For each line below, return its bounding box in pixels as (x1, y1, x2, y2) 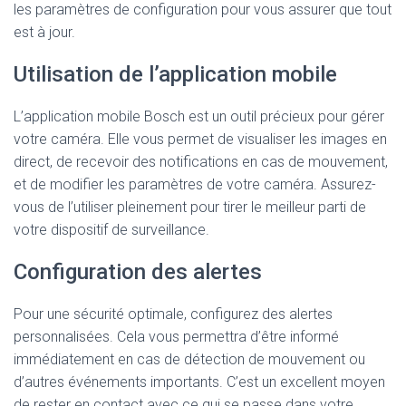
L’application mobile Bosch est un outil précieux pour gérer (14, 108, 384, 125)
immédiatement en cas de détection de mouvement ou (14, 351, 365, 368)
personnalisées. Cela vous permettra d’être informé (14, 328, 339, 345)
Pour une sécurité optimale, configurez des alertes (14, 305, 333, 323)
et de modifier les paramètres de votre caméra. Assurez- (14, 176, 376, 193)
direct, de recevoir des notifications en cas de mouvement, (14, 153, 388, 170)
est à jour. (14, 24, 75, 41)
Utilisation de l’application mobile (14, 62, 337, 87)
